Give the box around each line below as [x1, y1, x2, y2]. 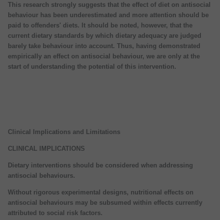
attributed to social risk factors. [8, 209, 103, 217]
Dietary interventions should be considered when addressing [8, 161, 193, 169]
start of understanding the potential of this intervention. [8, 62, 176, 70]
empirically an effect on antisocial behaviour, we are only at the [8, 52, 200, 60]
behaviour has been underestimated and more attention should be [8, 11, 209, 19]
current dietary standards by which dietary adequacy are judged [8, 31, 201, 39]
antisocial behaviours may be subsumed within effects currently [8, 198, 202, 206]
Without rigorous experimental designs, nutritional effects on [8, 188, 193, 196]
